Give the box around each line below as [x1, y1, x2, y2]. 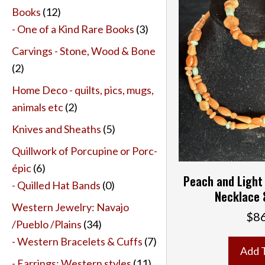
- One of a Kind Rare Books [12, 22, 134, 35]
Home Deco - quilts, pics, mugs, [12, 83, 154, 96]
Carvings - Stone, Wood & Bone [12, 44, 156, 57]
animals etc [12, 100, 63, 114]
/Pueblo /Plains [12, 217, 82, 231]
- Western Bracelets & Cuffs [12, 234, 143, 248]
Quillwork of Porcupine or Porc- [12, 144, 157, 157]
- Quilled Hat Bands [12, 178, 101, 192]
